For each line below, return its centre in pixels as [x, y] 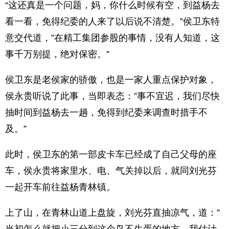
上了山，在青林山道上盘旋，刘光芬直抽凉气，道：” [112, 213]
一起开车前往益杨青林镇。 [60, 187]
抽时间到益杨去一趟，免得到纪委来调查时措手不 [106, 112]
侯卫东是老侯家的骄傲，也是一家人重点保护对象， [111, 80]
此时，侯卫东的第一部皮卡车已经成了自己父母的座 [111, 154]
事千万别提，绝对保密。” [57, 54]
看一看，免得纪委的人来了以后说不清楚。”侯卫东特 [112, 21]
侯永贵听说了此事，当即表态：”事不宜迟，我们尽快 [112, 96]
